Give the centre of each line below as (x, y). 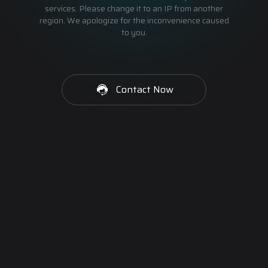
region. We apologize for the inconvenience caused (134, 20)
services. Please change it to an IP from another (134, 8)
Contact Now (145, 89)
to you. (134, 32)
